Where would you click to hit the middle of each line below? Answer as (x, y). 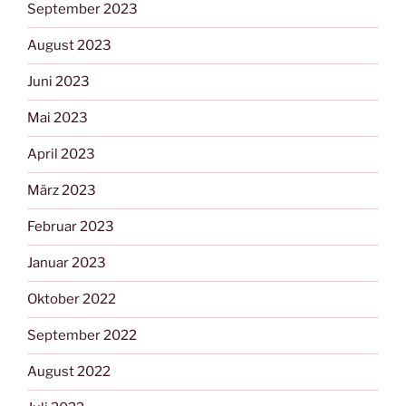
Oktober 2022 (72, 300)
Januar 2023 (67, 263)
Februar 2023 (71, 227)
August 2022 (69, 372)
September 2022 (82, 336)
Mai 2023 (58, 118)
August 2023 (69, 46)
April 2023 (61, 155)
